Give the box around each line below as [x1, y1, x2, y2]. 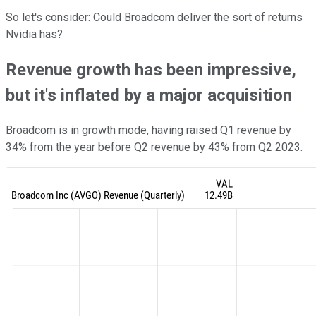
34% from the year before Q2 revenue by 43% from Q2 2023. [6, 140, 303, 154]
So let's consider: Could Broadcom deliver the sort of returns [6, 10, 303, 24]
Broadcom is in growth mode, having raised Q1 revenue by [6, 123, 291, 137]
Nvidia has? [6, 27, 63, 41]
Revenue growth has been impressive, [6, 59, 296, 80]
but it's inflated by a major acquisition [6, 85, 292, 105]
